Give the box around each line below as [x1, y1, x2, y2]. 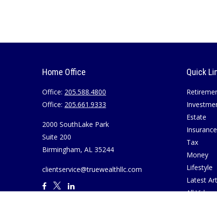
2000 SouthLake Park [42, 120, 109, 129]
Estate [186, 112, 206, 122]
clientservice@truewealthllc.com [42, 165, 142, 174]
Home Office [42, 67, 86, 77]
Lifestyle [186, 163, 213, 172]
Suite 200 [42, 132, 71, 141]
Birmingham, [42, 145, 82, 154]
